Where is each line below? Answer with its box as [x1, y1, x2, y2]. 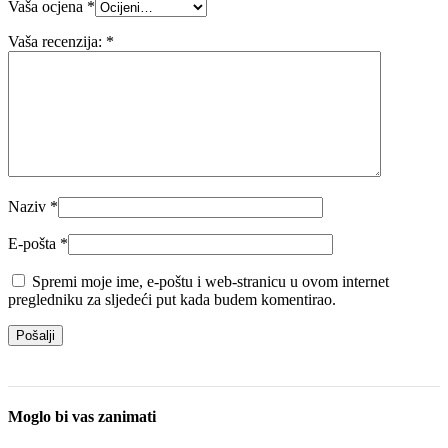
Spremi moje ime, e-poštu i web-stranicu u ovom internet [32, 273, 389, 291]
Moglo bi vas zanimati [8, 408, 156, 426]
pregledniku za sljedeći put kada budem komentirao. [8, 291, 336, 309]
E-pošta [8, 235, 60, 253]
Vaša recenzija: [8, 33, 106, 51]
